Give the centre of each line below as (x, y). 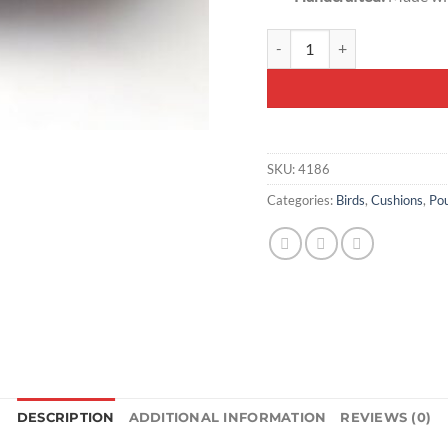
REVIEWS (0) (386, 418)
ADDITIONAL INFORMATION (227, 418)
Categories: (301, 199)
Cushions (397, 199)
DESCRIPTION (65, 418)
